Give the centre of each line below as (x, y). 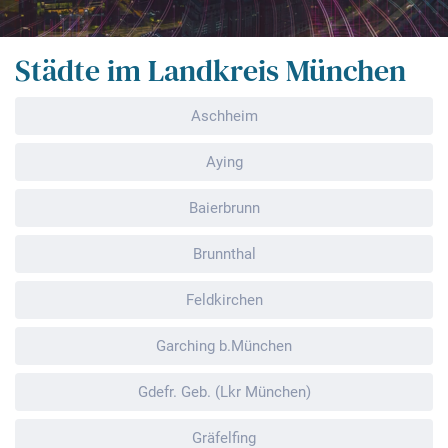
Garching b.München (224, 346)
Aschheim (224, 116)
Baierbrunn (224, 208)
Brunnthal (224, 254)
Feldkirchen (224, 300)
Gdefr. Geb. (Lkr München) (224, 392)
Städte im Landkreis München (210, 70)
